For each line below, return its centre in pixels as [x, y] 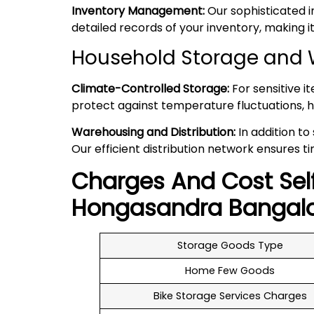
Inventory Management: [138, 11]
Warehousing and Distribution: [153, 132]
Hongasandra [147, 207]
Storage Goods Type [230, 245]
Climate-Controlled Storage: [150, 89]
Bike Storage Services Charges [230, 295]
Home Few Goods [230, 270]
